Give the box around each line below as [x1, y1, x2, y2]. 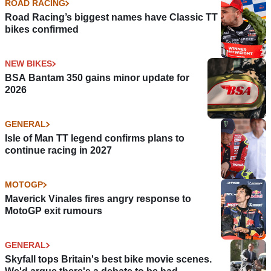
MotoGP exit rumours [5, 206, 102, 217]
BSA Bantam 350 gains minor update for [5, 73, 189, 83]
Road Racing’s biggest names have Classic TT [5, 12, 218, 23]
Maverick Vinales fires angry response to [5, 194, 191, 204]
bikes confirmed [5, 24, 79, 35]
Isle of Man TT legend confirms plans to [5, 133, 184, 144]
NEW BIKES [5, 59, 52, 69]
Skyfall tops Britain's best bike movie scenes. [5, 254, 212, 265]
